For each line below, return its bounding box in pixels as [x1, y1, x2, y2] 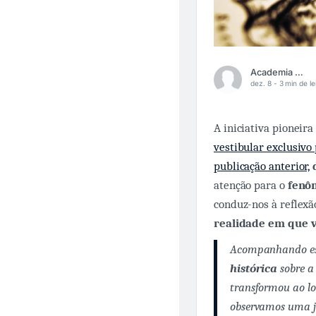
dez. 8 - [250, 79, 279, 88]
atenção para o [214, 178, 288, 192]
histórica [230, 261, 278, 275]
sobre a [277, 261, 314, 275]
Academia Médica [295, 67, 303, 78]
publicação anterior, [214, 159, 310, 173]
